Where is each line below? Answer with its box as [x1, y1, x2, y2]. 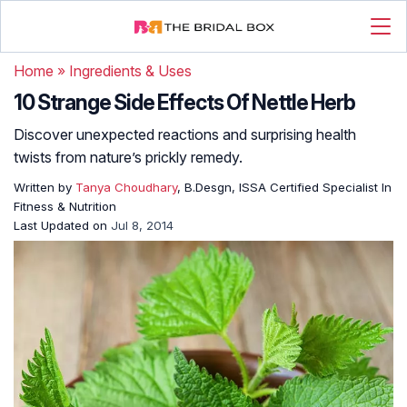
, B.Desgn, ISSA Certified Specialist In [177, 180, 392, 194]
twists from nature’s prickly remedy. [14, 148, 243, 166]
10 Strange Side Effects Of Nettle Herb [14, 90, 355, 115]
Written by [14, 180, 75, 194]
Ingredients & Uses [69, 62, 192, 80]
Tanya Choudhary [75, 180, 177, 194]
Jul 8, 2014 [111, 218, 174, 233]
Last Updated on [14, 218, 111, 233]
